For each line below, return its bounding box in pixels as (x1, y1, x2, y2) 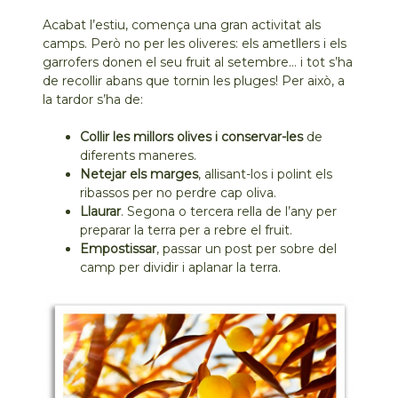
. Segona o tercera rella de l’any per (121, 203, 338, 219)
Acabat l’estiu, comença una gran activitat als (43, 16, 322, 33)
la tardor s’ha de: (43, 91, 144, 107)
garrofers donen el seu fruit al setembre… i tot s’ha (43, 53, 354, 70)
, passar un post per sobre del (156, 240, 338, 257)
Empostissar (80, 240, 157, 257)
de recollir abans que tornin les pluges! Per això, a (43, 72, 346, 89)
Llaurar (80, 203, 122, 219)
